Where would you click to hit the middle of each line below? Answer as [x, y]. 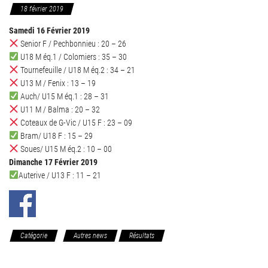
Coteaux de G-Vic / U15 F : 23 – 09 [75, 123]
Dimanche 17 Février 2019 [53, 162]
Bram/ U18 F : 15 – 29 [55, 136]
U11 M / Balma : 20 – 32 [59, 109]
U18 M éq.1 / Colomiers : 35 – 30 [72, 57]
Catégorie [34, 236]
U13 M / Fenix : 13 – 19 [57, 83]
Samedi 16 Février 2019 [49, 31]
